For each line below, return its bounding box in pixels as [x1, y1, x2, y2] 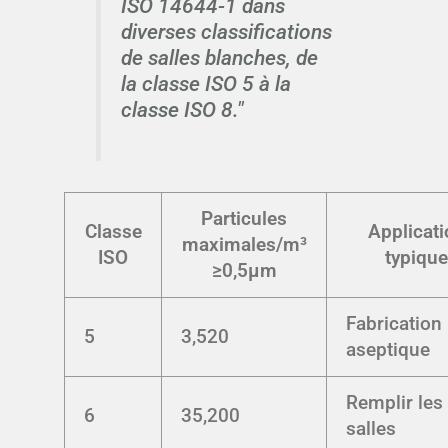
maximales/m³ [181, 233, 307, 257]
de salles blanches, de [120, 44, 318, 70]
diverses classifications [120, 18, 332, 44]
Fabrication [346, 312, 443, 336]
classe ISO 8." [120, 96, 244, 122]
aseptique [346, 338, 431, 362]
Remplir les [346, 391, 444, 415]
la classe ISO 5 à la [120, 70, 291, 96]
